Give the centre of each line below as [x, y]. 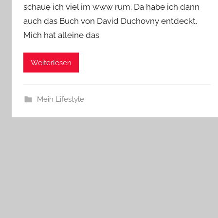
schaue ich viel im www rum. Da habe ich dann [111, 7]
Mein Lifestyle [60, 100]
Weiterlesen [51, 63]
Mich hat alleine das [61, 35]
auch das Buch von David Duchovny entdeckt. [110, 21]
